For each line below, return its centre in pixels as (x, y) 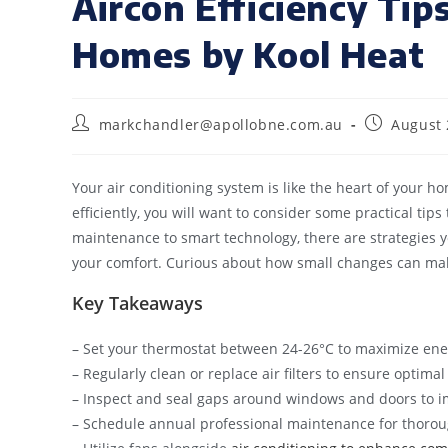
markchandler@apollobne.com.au (221, 124)
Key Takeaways (137, 302)
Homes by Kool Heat (248, 53)
